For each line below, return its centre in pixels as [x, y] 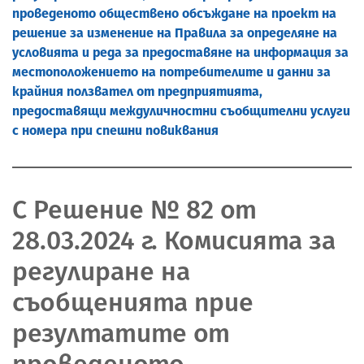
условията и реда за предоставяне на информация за [180, 52]
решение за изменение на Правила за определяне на [175, 32]
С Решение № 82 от [134, 209]
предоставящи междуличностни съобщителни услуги [181, 110]
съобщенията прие [133, 302]
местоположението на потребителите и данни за [171, 71]
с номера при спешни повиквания [115, 130]
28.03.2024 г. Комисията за [174, 240]
